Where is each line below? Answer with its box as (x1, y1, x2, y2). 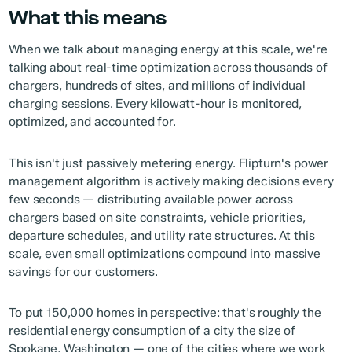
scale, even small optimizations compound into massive (9, 245, 321, 261)
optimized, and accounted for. (9, 114, 176, 130)
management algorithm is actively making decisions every (9, 173, 334, 189)
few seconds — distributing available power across (9, 191, 293, 207)
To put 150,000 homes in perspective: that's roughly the (9, 304, 321, 320)
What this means (9, 5, 167, 31)
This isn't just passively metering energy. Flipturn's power (9, 155, 329, 170)
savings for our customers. (9, 263, 159, 279)
